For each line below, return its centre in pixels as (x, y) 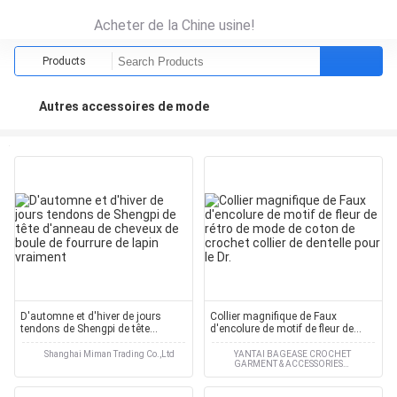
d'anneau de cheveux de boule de (99, 341)
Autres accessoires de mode (124, 106)
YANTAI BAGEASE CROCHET (293, 354)
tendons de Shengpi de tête (85, 329)
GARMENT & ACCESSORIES (289, 364)
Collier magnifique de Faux (274, 316)
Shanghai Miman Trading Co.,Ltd (109, 354)
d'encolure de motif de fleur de (282, 329)
